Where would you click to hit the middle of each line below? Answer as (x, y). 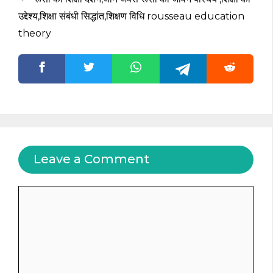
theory (35, 33)
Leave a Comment (91, 159)
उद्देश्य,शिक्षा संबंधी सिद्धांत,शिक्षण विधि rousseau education (131, 16)
